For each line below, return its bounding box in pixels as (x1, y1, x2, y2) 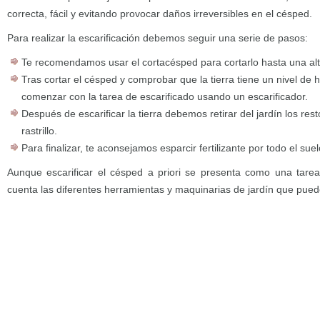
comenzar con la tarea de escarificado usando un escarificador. (21, 91, 308, 103)
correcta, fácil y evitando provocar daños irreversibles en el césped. (7, 8, 312, 20)
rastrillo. (21, 125, 57, 137)
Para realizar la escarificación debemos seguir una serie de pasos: (7, 32, 308, 44)
